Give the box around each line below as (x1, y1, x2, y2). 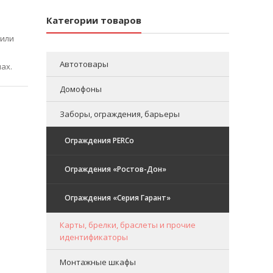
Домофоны (60, 83, 102, 94)
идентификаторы (60, 231, 128, 243)
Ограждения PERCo (65, 135, 134, 146)
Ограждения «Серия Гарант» (65, 192, 171, 203)
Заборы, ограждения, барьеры (60, 108, 180, 119)
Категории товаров (46, 13, 141, 26)
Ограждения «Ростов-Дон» (65, 163, 166, 174)
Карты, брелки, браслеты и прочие (60, 219, 196, 230)
